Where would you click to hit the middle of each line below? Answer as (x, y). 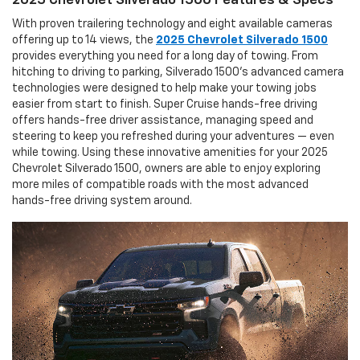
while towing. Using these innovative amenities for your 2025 (170, 153)
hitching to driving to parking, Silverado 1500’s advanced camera (178, 73)
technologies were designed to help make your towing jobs (164, 89)
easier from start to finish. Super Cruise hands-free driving (165, 105)
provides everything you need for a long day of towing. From (165, 57)
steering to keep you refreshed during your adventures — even (173, 137)
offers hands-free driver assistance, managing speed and (163, 121)
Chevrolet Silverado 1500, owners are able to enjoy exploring (166, 169)
